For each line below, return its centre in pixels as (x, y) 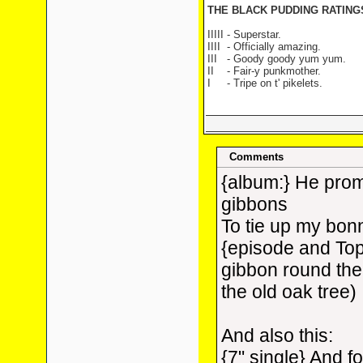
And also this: (277, 335)
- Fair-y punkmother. (273, 71)
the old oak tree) (289, 292)
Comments (256, 157)
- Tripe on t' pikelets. (274, 83)
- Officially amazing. (273, 47)
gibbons (254, 204)
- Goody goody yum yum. (286, 59)
